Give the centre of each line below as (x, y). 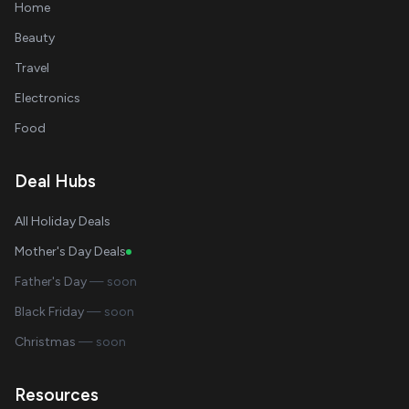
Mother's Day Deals (70, 252)
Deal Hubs (55, 181)
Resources (57, 395)
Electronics (47, 98)
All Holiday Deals (63, 221)
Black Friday (51, 312)
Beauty (35, 38)
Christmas (47, 342)
